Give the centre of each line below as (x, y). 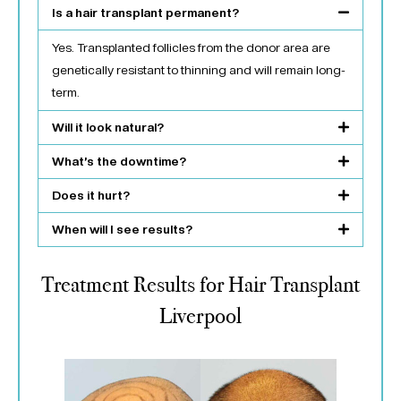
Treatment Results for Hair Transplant (200, 286)
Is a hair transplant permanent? (145, 13)
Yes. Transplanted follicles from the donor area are (191, 48)
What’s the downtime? (119, 162)
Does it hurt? (91, 196)
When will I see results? (122, 230)
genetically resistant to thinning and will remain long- (199, 70)
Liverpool (200, 317)
